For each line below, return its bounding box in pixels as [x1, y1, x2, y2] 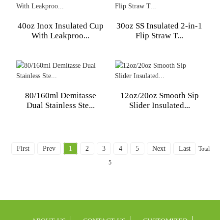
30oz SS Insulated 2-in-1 [116, 21, 202, 30]
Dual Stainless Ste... [26, 101, 95, 110]
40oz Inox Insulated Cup [17, 21, 104, 30]
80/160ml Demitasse [25, 91, 96, 100]
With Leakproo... [31, 31, 90, 40]
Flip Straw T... [136, 31, 183, 40]
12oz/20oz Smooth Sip [120, 91, 199, 100]
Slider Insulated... [129, 101, 190, 110]
